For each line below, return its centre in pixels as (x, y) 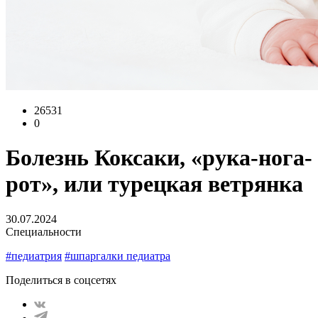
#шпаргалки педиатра (117, 256)
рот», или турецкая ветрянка (154, 184)
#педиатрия (34, 256)
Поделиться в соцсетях (61, 280)
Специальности (44, 231)
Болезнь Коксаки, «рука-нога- (159, 158)
